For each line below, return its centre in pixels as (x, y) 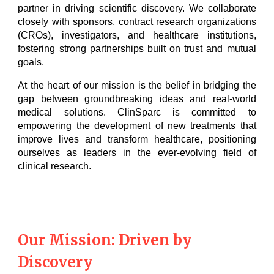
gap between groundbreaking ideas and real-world (137, 99)
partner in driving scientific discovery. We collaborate (137, 9)
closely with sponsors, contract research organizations (137, 22)
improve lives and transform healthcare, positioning (137, 139)
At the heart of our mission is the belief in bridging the (137, 86)
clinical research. (55, 166)
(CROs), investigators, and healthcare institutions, (137, 35)
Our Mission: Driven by (105, 240)
